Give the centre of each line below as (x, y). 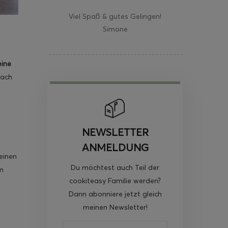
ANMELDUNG (115, 147)
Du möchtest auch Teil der (115, 167)
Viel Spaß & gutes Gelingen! (115, 16)
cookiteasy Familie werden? (115, 180)
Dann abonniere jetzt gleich (115, 194)
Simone (115, 29)
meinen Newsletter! (115, 207)
